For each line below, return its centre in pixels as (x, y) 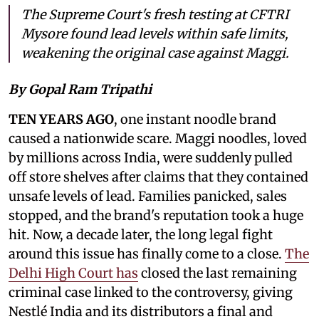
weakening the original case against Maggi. (155, 53)
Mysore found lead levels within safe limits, (155, 34)
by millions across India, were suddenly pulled (151, 158)
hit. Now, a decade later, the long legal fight (141, 235)
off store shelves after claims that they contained (158, 177)
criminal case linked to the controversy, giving (151, 293)
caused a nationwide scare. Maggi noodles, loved (158, 139)
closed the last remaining (218, 273)
